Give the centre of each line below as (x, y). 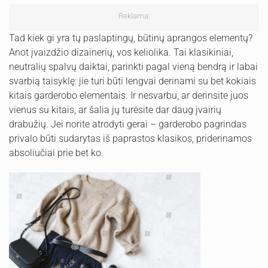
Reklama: (134, 16)
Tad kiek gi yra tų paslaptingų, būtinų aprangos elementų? (131, 38)
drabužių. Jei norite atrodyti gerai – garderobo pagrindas (128, 124)
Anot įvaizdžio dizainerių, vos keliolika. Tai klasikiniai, (121, 53)
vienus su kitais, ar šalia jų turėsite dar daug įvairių (115, 110)
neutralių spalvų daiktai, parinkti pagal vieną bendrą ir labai (133, 67)
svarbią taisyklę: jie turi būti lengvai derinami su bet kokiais (133, 81)
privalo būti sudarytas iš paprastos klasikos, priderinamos (130, 139)
